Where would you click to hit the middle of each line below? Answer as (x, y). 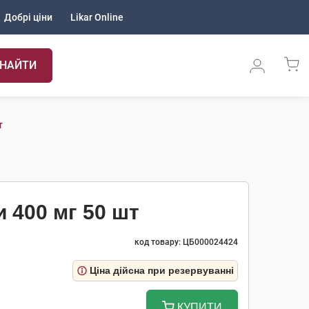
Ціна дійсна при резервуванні (162, 270)
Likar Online (97, 17)
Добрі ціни (28, 17)
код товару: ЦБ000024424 (186, 242)
